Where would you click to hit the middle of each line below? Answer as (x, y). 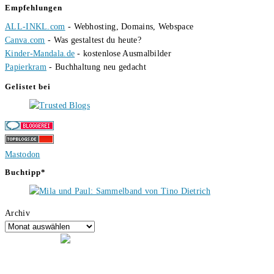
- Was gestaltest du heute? (93, 40)
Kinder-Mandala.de (40, 54)
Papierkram (26, 67)
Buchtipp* (25, 172)
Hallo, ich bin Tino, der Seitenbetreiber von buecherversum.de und (127, 262)
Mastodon (23, 155)
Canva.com (25, 40)
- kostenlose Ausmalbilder (123, 54)
